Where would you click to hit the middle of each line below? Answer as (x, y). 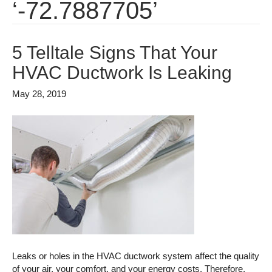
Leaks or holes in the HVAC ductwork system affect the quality (136, 256)
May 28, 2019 (39, 94)
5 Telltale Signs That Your (115, 53)
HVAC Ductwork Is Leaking (122, 73)
